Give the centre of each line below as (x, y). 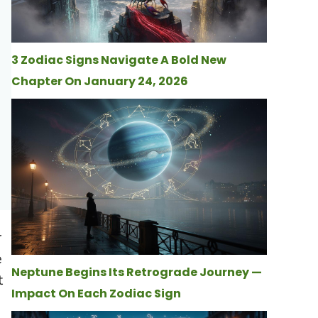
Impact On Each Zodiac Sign (96, 294)
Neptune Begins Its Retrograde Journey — (137, 273)
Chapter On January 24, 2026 (100, 81)
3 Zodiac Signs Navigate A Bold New (119, 60)
